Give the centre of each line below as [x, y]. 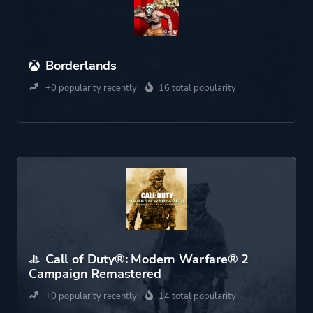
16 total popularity [197, 88]
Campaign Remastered [95, 274]
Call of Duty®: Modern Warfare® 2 [147, 259]
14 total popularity [197, 296]
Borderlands [81, 66]
